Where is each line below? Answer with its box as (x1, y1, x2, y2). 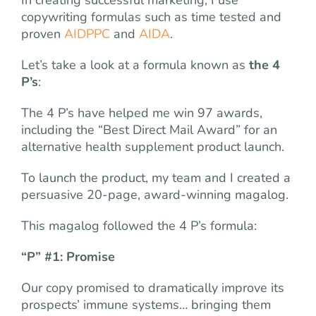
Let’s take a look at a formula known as (21, 56, 249, 73)
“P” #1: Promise (21, 248, 115, 265)
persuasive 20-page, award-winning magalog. (21, 186, 288, 203)
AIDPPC (64, 25, 110, 42)
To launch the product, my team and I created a (21, 169, 291, 186)
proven (21, 25, 64, 42)
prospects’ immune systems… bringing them (21, 296, 271, 313)
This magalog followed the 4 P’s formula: (21, 217, 257, 234)
